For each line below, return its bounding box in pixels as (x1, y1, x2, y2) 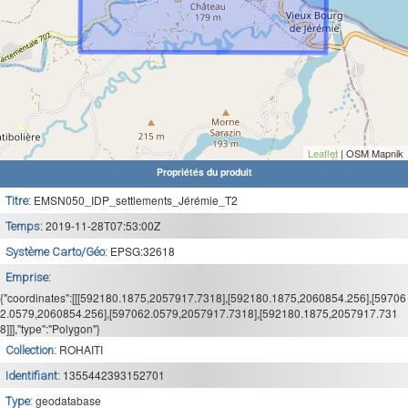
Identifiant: (5, 369, 63, 382)
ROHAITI (59, 342, 103, 357)
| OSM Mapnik (338, 146, 403, 160)
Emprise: (5, 270, 54, 284)
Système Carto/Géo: (5, 245, 110, 259)
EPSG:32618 (110, 243, 175, 259)
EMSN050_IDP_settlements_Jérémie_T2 (34, 192, 238, 208)
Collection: (5, 343, 59, 357)
